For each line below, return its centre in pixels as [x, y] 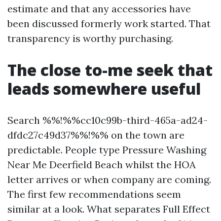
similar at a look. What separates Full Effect [109, 209]
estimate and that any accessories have [99, 9]
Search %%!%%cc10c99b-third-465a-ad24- [108, 120]
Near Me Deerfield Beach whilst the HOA [102, 165]
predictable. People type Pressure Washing [107, 150]
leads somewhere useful [104, 89]
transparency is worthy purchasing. [90, 38]
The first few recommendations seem [94, 194]
